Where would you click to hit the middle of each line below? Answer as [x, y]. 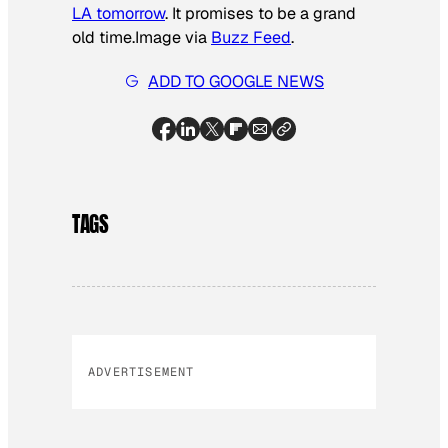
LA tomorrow [118, 13]
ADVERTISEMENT [141, 372]
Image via [173, 37]
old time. [103, 37]
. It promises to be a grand [260, 13]
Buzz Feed [251, 37]
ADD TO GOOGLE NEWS [236, 81]
